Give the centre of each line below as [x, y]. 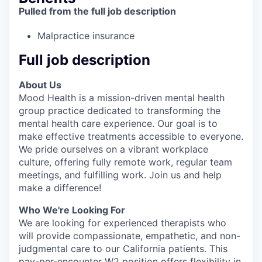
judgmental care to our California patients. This [123, 248]
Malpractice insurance [86, 35]
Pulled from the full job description [97, 11]
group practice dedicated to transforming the [120, 110]
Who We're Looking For [72, 210]
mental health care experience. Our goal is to [118, 123]
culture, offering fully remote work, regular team [125, 162]
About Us [40, 85]
